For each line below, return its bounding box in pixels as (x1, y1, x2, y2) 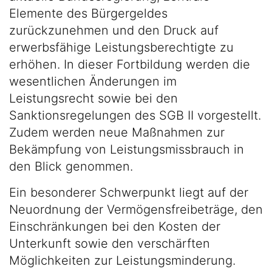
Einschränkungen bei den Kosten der (9, 219, 220, 234)
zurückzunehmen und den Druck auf (9, 23, 219, 38)
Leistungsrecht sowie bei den (9, 91, 178, 106)
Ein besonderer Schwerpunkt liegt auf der (9, 185, 248, 200)
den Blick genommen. (9, 159, 133, 174)
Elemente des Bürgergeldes (9, 6, 168, 21)
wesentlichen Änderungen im (9, 74, 177, 89)
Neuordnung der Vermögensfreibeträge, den (9, 202, 263, 217)
